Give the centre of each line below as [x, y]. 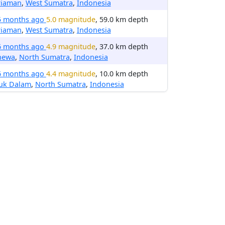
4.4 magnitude [71, 74]
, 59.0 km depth [122, 19]
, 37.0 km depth [122, 46]
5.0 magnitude [71, 19]
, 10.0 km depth [122, 74]
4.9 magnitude [71, 46]
